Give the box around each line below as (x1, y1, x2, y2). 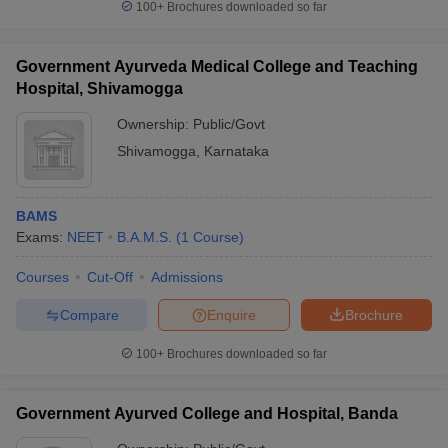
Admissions (151, 269, 223, 285)
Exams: (16, 229, 67, 245)
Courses (16, 269, 69, 285)
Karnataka (204, 143, 269, 159)
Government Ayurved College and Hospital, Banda (16, 405, 398, 422)
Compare (59, 306, 119, 323)
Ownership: (117, 116, 193, 132)
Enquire (207, 306, 256, 323)
